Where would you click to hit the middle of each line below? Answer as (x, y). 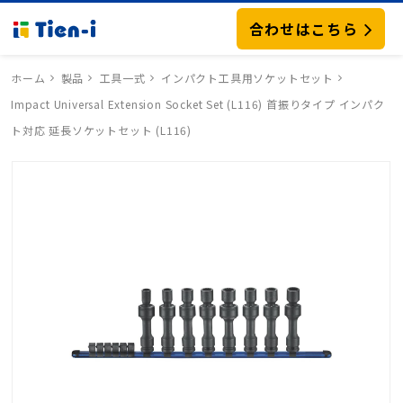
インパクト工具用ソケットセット (248, 78)
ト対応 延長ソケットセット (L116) (101, 130)
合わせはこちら (303, 28)
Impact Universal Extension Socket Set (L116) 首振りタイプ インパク (198, 104)
